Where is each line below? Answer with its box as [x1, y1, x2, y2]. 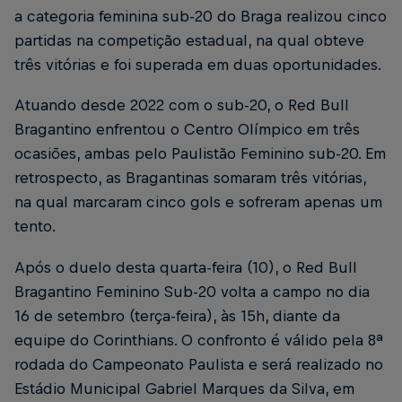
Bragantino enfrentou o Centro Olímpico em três [14, 120, 360, 139]
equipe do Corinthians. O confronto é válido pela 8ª [14, 330, 383, 349]
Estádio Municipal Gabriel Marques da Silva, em [14, 379, 354, 398]
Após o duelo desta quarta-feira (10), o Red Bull [14, 258, 357, 276]
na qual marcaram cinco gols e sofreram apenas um [14, 193, 382, 212]
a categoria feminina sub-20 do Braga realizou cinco [14, 7, 387, 26]
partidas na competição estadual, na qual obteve [14, 31, 364, 50]
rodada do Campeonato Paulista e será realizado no [14, 354, 383, 373]
